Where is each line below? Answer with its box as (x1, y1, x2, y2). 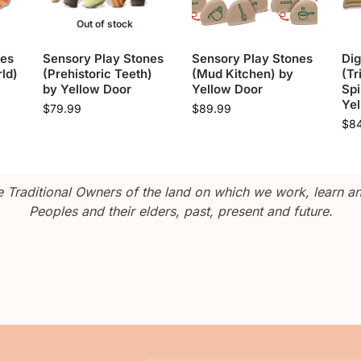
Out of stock (77, 17, 134, 30)
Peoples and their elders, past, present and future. (28, 202, 333, 219)
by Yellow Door (42, 81, 131, 97)
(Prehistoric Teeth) (42, 65, 152, 81)
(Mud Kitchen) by (192, 65, 294, 81)
